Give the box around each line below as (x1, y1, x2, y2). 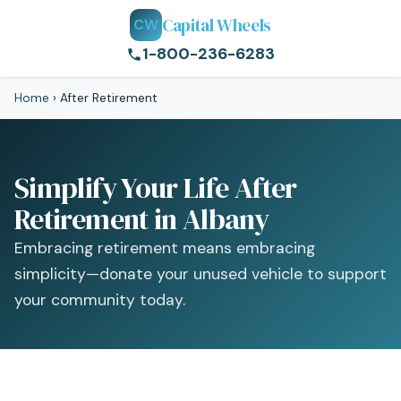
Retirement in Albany (14, 200, 269, 239)
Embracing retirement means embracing (14, 238, 315, 258)
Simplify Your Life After (14, 168, 297, 208)
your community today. (14, 290, 185, 310)
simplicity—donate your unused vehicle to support (14, 264, 387, 284)
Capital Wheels (162, 13, 271, 37)
